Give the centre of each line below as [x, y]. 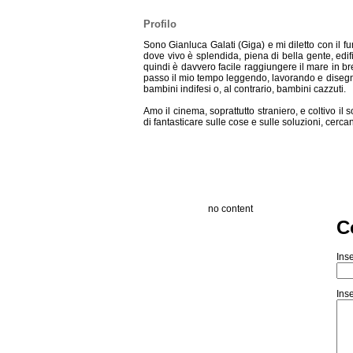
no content [230, 209]
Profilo [160, 24]
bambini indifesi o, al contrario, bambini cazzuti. [245, 89]
